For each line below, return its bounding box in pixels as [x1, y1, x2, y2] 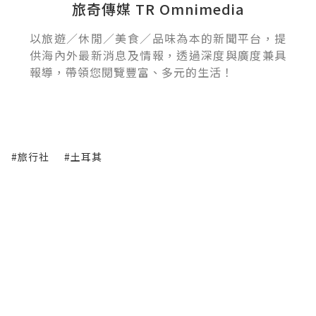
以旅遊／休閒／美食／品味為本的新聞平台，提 [30, 30, 286, 47]
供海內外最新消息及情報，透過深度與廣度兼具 [30, 47, 286, 64]
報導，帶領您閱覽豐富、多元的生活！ [30, 63, 233, 81]
